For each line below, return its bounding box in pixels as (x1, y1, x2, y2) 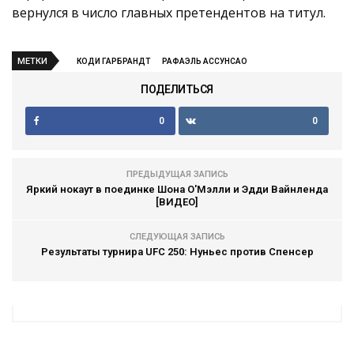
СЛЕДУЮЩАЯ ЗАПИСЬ (129, 232, 225, 243)
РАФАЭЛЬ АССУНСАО (162, 57, 247, 66)
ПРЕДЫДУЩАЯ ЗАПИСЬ (126, 169, 228, 180)
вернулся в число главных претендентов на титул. (12, 4, 326, 22)
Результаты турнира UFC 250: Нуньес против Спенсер (40, 246, 314, 258)
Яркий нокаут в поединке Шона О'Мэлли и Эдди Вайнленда (26, 183, 328, 196)
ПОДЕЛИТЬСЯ (141, 83, 213, 96)
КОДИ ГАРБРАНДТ (77, 57, 150, 66)
